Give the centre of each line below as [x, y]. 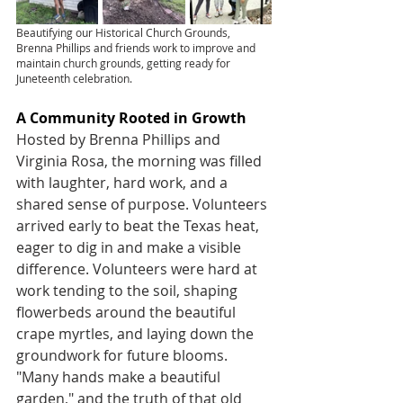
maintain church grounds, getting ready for [125, 63]
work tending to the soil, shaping [129, 291]
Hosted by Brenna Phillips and [120, 139]
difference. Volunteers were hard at [139, 269]
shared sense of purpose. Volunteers [143, 204]
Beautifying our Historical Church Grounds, [125, 32]
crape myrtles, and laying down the [137, 334]
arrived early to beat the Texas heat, [139, 226]
